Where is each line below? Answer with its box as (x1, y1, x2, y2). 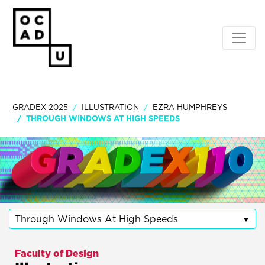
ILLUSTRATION (82, 102, 139, 112)
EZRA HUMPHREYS (153, 102, 227, 112)
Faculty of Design (15, 246, 99, 260)
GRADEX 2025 (12, 102, 68, 112)
